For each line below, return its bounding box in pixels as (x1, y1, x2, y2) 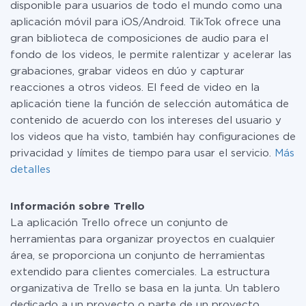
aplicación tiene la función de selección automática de (10, 100, 289, 109)
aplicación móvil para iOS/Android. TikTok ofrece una (10, 18, 281, 27)
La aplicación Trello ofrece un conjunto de (10, 219, 228, 227)
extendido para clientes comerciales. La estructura (10, 268, 270, 277)
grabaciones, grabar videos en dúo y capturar (10, 67, 245, 76)
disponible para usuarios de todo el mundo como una (10, 1, 282, 10)
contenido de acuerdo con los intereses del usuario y (10, 116, 281, 125)
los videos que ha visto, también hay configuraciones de (10, 133, 296, 141)
